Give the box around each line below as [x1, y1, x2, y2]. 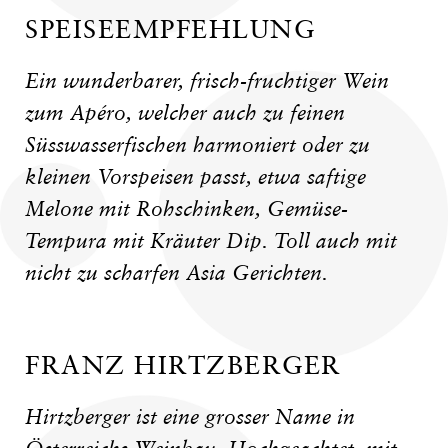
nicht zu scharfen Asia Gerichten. [25, 261, 328, 285]
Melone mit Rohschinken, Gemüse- [25, 197, 348, 221]
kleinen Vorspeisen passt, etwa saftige [25, 165, 366, 189]
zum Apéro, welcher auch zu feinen [25, 101, 345, 125]
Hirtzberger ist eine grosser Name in [25, 405, 355, 429]
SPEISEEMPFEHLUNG [25, 13, 315, 44]
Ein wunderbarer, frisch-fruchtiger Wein [25, 69, 389, 93]
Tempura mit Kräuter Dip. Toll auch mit [25, 229, 397, 253]
